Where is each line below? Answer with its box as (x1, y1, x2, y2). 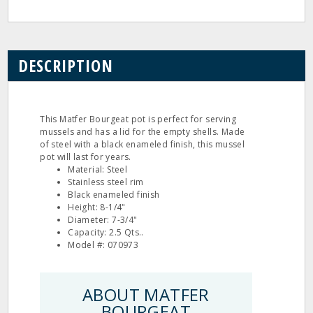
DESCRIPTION (18, 54, 114, 77)
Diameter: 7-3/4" (68, 214, 138, 226)
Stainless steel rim (68, 176, 144, 188)
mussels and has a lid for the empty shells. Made (40, 126, 245, 138)
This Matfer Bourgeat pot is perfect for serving (40, 113, 237, 125)
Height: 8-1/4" (68, 201, 126, 213)
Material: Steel (68, 163, 128, 175)
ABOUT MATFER (82, 283, 210, 306)
